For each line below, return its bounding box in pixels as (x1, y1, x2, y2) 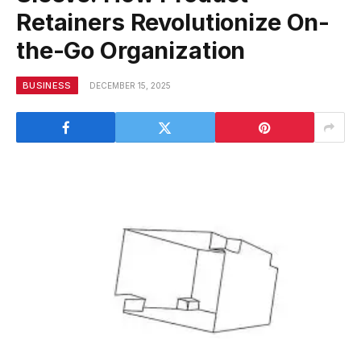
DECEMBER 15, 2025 (89, 81, 171, 91)
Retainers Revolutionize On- (16, 8, 330, 37)
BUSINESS (23, 80, 72, 92)
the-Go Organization (16, 36, 246, 65)
